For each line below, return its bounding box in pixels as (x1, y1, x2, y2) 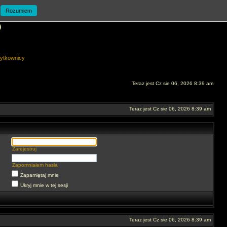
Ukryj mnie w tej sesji (20, 182, 68, 188)
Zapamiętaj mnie (20, 172, 59, 178)
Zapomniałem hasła (12, 162, 58, 168)
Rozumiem (5, 8, 32, 14)
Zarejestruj (12, 146, 36, 152)
